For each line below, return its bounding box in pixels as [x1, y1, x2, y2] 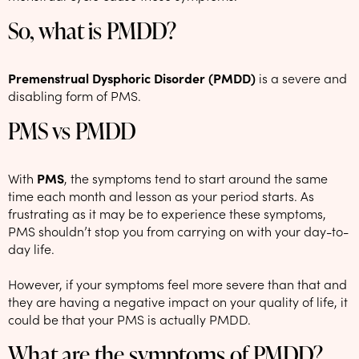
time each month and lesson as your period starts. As [8, 186, 314, 204]
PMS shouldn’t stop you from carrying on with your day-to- [8, 221, 349, 240]
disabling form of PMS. [8, 86, 141, 104]
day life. [8, 239, 54, 257]
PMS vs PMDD [8, 115, 136, 146]
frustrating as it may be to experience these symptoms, [8, 204, 326, 222]
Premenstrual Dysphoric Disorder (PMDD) [8, 68, 256, 87]
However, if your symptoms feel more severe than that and [8, 274, 347, 292]
